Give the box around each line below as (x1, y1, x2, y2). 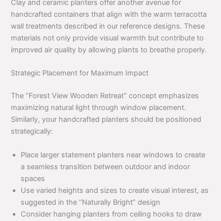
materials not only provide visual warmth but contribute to (11, 34, 204, 43)
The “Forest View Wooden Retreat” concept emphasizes (11, 91, 199, 101)
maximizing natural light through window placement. (11, 103, 186, 112)
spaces (21, 174, 45, 183)
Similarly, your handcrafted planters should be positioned (11, 115, 202, 124)
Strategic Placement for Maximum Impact (11, 69, 149, 78)
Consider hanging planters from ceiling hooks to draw (21, 209, 202, 219)
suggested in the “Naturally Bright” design (21, 197, 161, 207)
